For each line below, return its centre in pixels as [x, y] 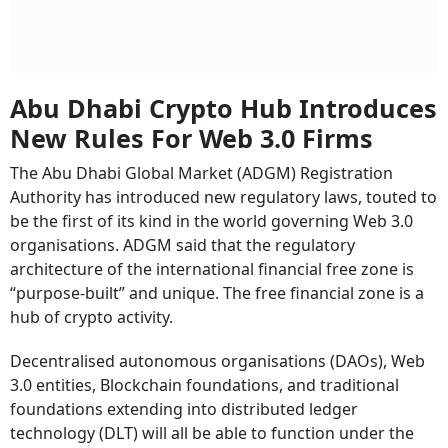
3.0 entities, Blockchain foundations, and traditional [204, 385]
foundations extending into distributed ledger [184, 409]
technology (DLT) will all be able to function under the [212, 433]
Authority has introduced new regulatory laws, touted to [223, 197]
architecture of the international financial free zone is [212, 269]
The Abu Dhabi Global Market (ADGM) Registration [201, 173]
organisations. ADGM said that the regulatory [182, 245]
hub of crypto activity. [91, 317]
